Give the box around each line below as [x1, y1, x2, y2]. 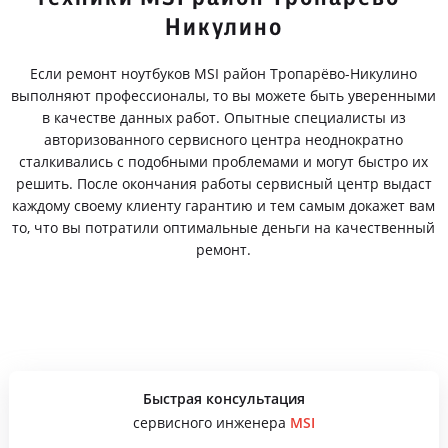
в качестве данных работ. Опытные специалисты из [41, 108, 406, 127]
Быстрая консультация [142, 389, 305, 408]
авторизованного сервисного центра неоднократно [44, 130, 404, 149]
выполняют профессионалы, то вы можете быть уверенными [11, 86, 437, 105]
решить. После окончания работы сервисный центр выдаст [15, 174, 432, 193]
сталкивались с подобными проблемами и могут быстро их [19, 152, 429, 171]
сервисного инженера [132, 413, 290, 432]
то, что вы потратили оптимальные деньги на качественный [12, 218, 436, 237]
